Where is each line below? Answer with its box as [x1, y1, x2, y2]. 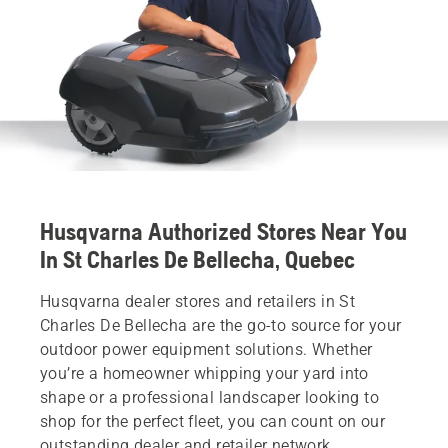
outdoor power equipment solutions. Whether [40, 339, 373, 359]
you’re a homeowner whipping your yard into [40, 363, 369, 383]
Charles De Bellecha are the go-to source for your [40, 315, 402, 335]
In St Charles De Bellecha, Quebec [40, 245, 355, 273]
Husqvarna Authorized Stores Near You [40, 217, 407, 245]
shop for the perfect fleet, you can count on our [40, 411, 386, 431]
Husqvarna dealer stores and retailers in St [40, 291, 356, 311]
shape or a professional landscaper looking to [40, 387, 379, 407]
